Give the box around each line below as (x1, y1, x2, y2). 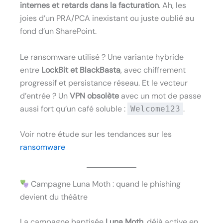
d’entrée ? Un (20, 90, 70, 101)
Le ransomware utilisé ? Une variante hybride (20, 51, 184, 62)
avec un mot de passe (119, 90, 201, 101)
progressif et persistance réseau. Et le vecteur (20, 77, 188, 88)
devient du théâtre (20, 191, 88, 202)
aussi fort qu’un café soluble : (20, 103, 127, 114)
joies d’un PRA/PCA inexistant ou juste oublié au (20, 13, 194, 24)
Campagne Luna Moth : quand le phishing (29, 178, 181, 189)
